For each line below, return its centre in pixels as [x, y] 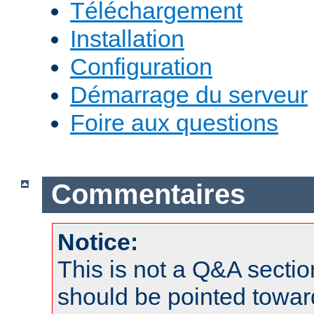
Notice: [98, 241]
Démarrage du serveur [189, 94]
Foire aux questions [174, 122]
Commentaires [148, 194]
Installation [127, 38]
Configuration [141, 66]
